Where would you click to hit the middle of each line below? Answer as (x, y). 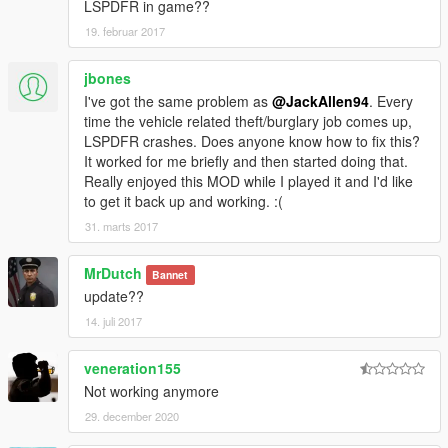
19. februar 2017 (125, 31)
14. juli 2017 (113, 321)
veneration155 (132, 368)
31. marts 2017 (121, 226)
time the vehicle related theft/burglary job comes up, (248, 121)
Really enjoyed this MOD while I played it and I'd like (248, 181)
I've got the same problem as (178, 101)
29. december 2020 (132, 416)
